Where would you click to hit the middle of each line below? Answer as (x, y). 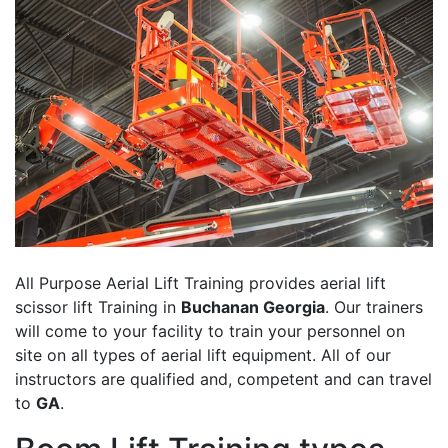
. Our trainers (374, 307)
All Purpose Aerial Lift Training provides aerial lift (200, 283)
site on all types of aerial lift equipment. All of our (203, 355)
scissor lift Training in (98, 307)
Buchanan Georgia (253, 307)
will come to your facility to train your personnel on (210, 331)
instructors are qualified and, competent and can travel (223, 379)
